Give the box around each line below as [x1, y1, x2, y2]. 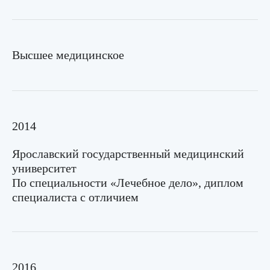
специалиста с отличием [12, 190, 139, 204]
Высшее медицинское [12, 48, 124, 61]
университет [12, 162, 77, 175]
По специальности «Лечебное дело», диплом [12, 176, 243, 189]
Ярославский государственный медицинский [12, 147, 244, 160]
